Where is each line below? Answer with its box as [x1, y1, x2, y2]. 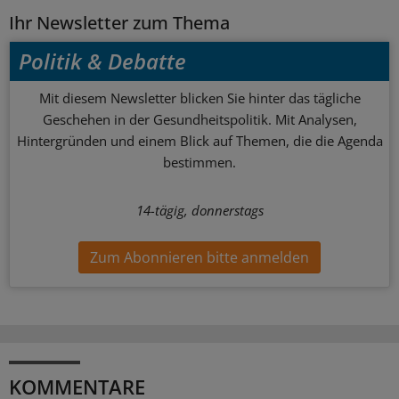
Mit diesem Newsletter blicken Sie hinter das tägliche [38, 89, 361, 108]
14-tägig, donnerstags [135, 201, 264, 220]
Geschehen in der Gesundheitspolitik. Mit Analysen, [42, 110, 357, 129]
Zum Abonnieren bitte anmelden [90, 247, 309, 267]
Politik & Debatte [18, 45, 186, 76]
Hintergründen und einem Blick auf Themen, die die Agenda [16, 132, 383, 151]
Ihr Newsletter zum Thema [9, 11, 230, 36]
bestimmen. [163, 153, 236, 172]
